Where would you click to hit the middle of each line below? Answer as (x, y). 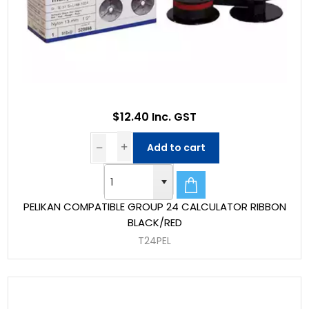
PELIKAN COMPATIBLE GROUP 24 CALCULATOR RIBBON (154, 207)
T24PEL (154, 241)
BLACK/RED (154, 222)
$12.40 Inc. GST (154, 117)
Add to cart (176, 148)
